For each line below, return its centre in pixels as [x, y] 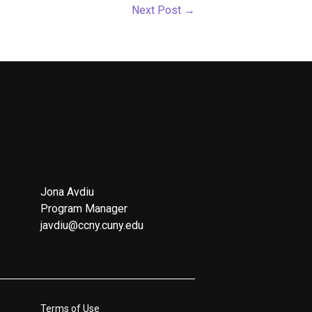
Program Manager [84, 208]
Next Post [158, 10]
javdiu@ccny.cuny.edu [92, 225]
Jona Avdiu [68, 192]
